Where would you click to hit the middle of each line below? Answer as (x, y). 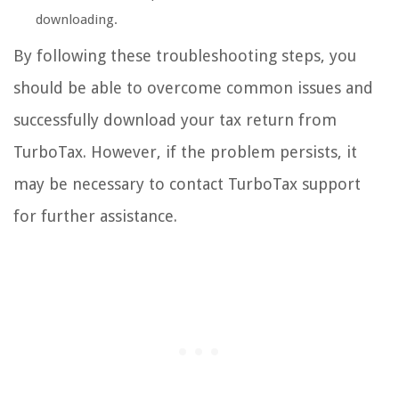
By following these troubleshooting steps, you (185, 55)
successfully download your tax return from (175, 119)
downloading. (77, 19)
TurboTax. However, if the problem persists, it (185, 151)
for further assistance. (95, 216)
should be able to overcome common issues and (193, 87)
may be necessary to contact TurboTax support (187, 183)
